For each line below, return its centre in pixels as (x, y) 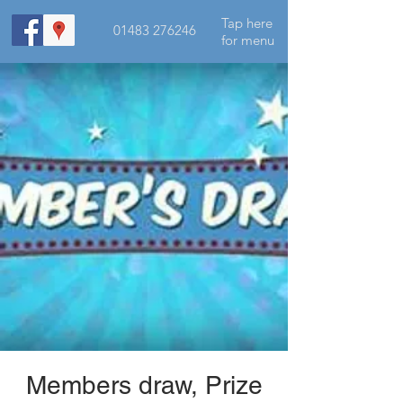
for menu (248, 40)
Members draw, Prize (144, 385)
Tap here (247, 23)
